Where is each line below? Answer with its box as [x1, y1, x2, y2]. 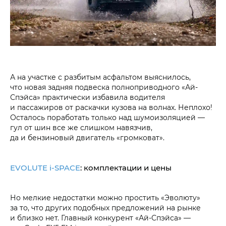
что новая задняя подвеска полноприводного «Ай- [10, 82, 198, 92]
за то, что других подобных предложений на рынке [10, 202, 201, 212]
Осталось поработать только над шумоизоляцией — [10, 112, 205, 122]
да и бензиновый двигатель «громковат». [10, 132, 164, 142]
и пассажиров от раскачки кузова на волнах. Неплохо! [10, 102, 212, 112]
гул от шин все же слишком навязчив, [10, 122, 152, 132]
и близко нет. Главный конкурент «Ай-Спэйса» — [10, 212, 191, 222]
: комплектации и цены [80, 162, 172, 173]
